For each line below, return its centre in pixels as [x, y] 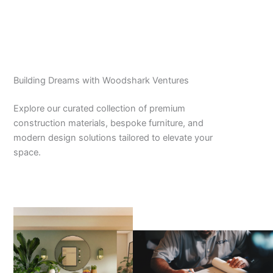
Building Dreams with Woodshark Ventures [101, 80]
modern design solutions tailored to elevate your [113, 137]
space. [27, 152]
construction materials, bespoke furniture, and [108, 123]
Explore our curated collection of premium [99, 108]
